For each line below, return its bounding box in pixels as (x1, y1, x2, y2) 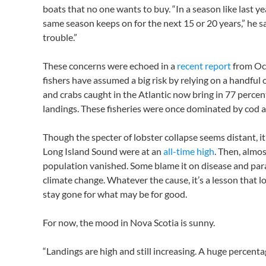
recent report (177, 60, 231, 71)
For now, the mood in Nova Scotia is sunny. (43, 217, 215, 228)
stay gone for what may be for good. (43, 188, 187, 199)
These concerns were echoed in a (43, 60, 177, 71)
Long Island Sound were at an (43, 145, 163, 157)
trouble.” (43, 31, 77, 43)
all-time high (163, 145, 214, 157)
